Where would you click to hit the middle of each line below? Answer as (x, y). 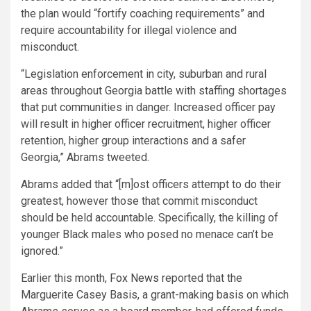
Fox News (134, 278)
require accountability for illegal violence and (129, 30)
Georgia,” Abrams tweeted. (85, 157)
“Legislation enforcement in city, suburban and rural (144, 74)
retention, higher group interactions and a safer (133, 140)
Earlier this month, (65, 278)
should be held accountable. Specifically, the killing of (150, 217)
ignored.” (42, 251)
